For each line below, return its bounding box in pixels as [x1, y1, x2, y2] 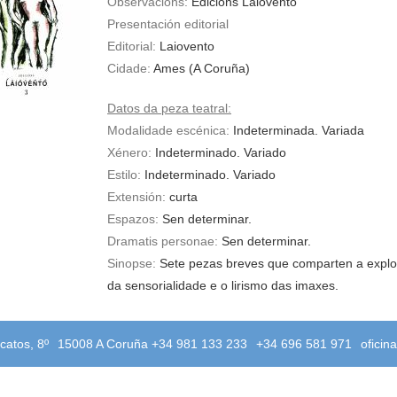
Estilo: [107, 167, 141, 182]
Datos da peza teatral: [107, 101, 231, 115]
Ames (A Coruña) [151, 61, 250, 75]
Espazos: [107, 212, 159, 226]
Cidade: [107, 61, 151, 75]
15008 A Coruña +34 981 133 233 [58, 337, 247, 351]
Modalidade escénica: [107, 123, 230, 137]
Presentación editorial [107, 17, 229, 31]
